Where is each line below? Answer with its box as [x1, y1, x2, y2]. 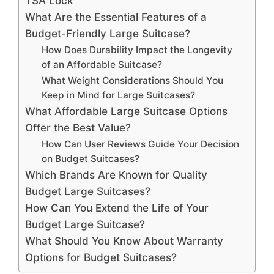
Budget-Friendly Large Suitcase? [25, 26, 190, 40]
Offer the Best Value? [25, 120, 131, 134]
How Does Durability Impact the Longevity [42, 43, 233, 56]
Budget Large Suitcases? [25, 184, 150, 198]
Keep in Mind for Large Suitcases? [42, 89, 196, 101]
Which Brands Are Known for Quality [25, 168, 207, 181]
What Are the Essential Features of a [25, 10, 207, 23]
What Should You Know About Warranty [25, 234, 223, 247]
